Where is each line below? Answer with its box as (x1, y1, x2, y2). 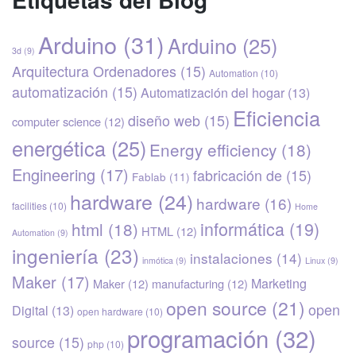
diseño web (128, 110, 200, 131)
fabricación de (193, 165, 282, 186)
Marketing (251, 274, 307, 293)
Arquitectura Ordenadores (12, 61, 176, 82)
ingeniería (12, 242, 99, 270)
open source (166, 295, 267, 321)
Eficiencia (233, 103, 320, 133)
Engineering (12, 163, 95, 187)
